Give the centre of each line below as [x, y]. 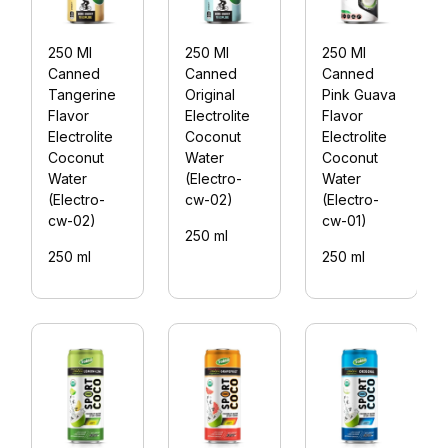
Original [210, 95]
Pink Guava [359, 95]
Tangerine [82, 95]
